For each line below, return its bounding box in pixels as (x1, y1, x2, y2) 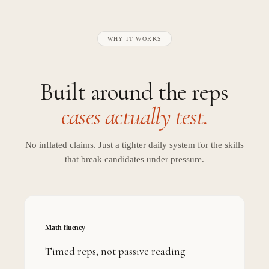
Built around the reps (40, 77, 229, 106)
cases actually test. (61, 101, 208, 131)
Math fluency (45, 223, 86, 232)
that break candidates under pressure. (65, 154, 204, 164)
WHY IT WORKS (107, 35, 162, 43)
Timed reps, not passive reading (45, 244, 186, 258)
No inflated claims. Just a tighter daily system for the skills (25, 139, 244, 150)
